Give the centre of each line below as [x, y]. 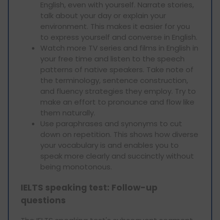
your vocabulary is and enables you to [110, 145]
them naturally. [68, 113]
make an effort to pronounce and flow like [117, 102]
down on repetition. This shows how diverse [119, 135]
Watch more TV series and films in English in [119, 48]
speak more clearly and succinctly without [117, 156]
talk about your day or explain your [103, 16]
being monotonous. [76, 167]
